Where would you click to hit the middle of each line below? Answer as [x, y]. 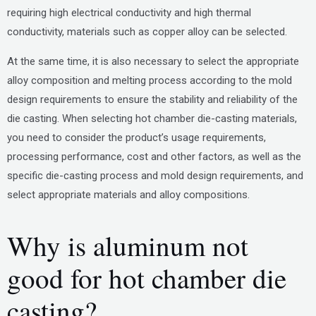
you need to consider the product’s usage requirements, [136, 138]
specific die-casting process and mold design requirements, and [155, 176]
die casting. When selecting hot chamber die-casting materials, [152, 119]
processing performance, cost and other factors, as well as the [154, 157]
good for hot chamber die [147, 278]
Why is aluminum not [128, 245]
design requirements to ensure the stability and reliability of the [152, 99]
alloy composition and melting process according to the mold [150, 80]
